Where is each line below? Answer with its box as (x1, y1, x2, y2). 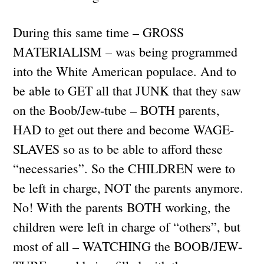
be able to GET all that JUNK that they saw (13, 81, 242, 99)
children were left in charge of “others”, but (13, 217, 241, 235)
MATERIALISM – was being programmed (13, 42, 238, 60)
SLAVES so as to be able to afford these (13, 140, 223, 157)
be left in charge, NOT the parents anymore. (13, 179, 244, 196)
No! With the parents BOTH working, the (13, 198, 231, 216)
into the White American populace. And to (13, 62, 237, 80)
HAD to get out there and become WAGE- (13, 120, 235, 138)
